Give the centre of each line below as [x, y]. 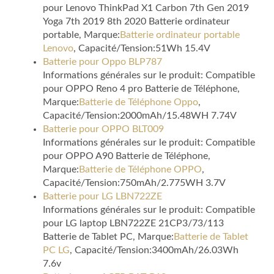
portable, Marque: [81, 35]
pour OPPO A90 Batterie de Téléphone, [127, 156]
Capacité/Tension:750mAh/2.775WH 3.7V [134, 183]
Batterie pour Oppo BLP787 [102, 62]
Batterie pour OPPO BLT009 [103, 129]
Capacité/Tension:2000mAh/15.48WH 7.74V [140, 116]
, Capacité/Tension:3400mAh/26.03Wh [154, 250]
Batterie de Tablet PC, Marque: [108, 237]
